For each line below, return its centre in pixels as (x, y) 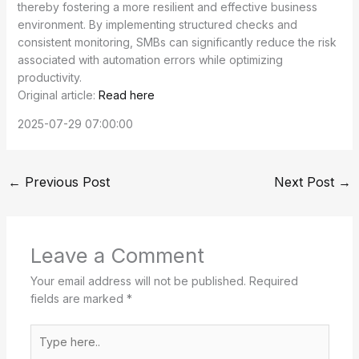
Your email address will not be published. (138, 280)
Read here (126, 95)
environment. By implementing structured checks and (157, 24)
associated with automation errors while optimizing (150, 59)
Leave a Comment (117, 255)
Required (273, 280)
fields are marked (78, 298)
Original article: (58, 95)
